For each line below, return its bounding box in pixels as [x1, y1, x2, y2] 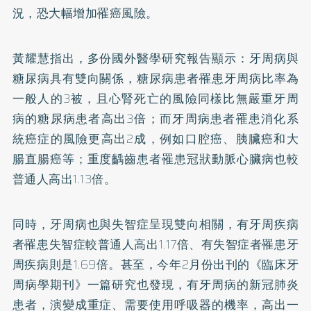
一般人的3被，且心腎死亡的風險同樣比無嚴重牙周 [12, 89, 299, 108]
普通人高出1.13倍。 [12, 169, 117, 188]
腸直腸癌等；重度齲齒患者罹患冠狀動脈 [12, 149, 237, 168]
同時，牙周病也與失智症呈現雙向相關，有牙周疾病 [12, 215, 299, 233]
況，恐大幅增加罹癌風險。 [12, 3, 158, 22]
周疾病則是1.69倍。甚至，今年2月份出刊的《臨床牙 [12, 255, 299, 274]
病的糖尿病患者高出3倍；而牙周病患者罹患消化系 [12, 109, 299, 128]
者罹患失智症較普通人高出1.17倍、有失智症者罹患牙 [12, 235, 299, 253]
